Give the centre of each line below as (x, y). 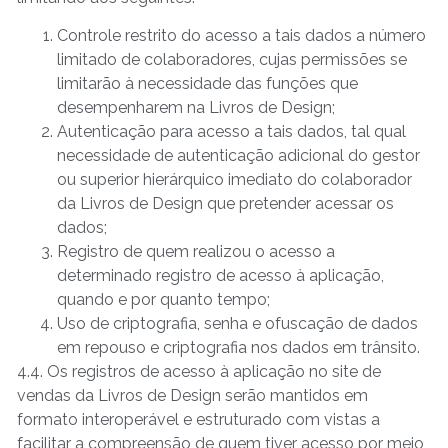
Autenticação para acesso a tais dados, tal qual (231, 132)
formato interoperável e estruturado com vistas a (198, 420)
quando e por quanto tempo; (163, 300)
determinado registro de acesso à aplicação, (220, 276)
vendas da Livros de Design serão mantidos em (192, 396)
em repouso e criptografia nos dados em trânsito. (238, 348)
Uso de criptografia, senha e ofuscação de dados (237, 324)
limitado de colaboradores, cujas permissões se (232, 60)
